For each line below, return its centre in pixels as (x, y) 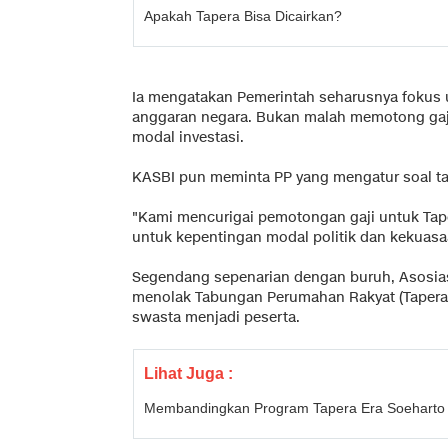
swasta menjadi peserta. (216, 317)
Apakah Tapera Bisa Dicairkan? (243, 15)
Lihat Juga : (188, 373)
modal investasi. (188, 137)
